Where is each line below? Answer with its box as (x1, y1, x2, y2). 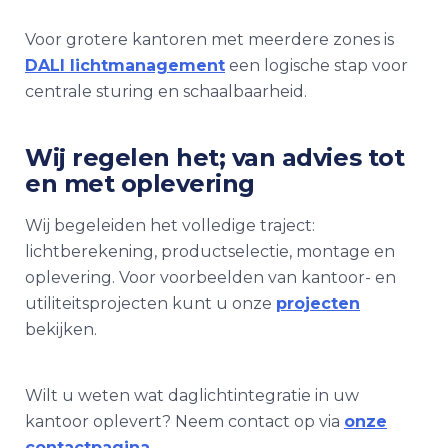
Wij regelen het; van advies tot (25, 143, 405, 172)
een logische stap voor (225, 56, 408, 75)
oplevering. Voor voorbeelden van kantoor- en (25, 268, 396, 287)
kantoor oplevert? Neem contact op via (25, 412, 344, 431)
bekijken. (25, 320, 97, 339)
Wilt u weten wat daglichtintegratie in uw (25, 386, 359, 405)
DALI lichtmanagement (25, 56, 225, 75)
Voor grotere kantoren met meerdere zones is (25, 30, 394, 49)
